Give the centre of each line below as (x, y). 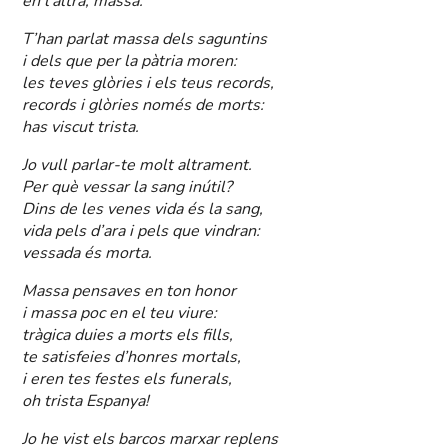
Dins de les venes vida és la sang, (143, 209)
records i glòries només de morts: (143, 105)
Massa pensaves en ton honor (129, 291)
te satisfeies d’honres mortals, (132, 357)
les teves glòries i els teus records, (148, 83)
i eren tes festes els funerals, (127, 379)
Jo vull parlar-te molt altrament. (137, 165)
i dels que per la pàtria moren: (130, 61)
